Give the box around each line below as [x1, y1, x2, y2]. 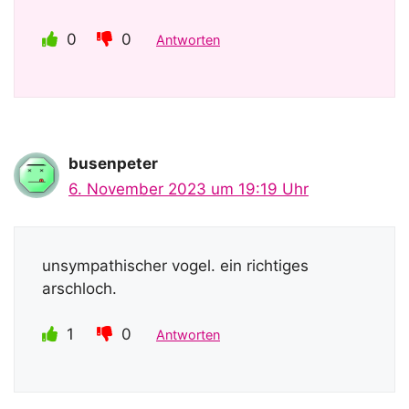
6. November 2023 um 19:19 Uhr [68, 180, 309, 199]
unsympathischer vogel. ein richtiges [42, 256, 309, 275]
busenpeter [68, 154, 158, 173]
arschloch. [42, 278, 117, 298]
